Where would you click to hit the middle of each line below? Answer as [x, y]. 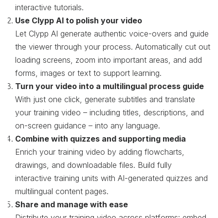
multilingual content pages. [62, 191]
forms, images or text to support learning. [88, 73]
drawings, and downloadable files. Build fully [93, 165]
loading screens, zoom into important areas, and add [109, 60]
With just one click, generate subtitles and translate [105, 99]
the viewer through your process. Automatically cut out [113, 46]
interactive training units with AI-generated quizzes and [111, 178]
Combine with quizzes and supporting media [100, 138]
